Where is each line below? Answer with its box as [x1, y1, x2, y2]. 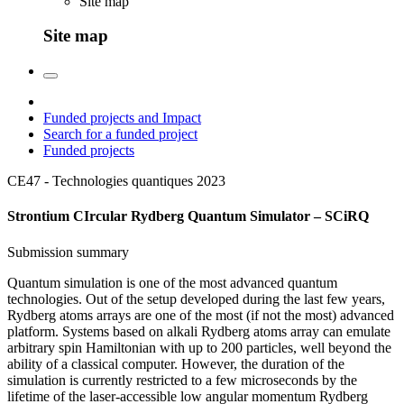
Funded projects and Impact [43, 110, 201, 126]
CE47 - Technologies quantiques [7, 173, 193, 189]
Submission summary [7, 243, 129, 260]
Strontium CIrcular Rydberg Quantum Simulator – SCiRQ [7, 208, 369, 225]
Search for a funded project [43, 126, 197, 142]
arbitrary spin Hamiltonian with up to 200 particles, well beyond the [7, 339, 391, 355]
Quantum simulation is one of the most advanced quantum [7, 274, 337, 290]
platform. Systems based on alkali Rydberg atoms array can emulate [7, 323, 390, 339]
